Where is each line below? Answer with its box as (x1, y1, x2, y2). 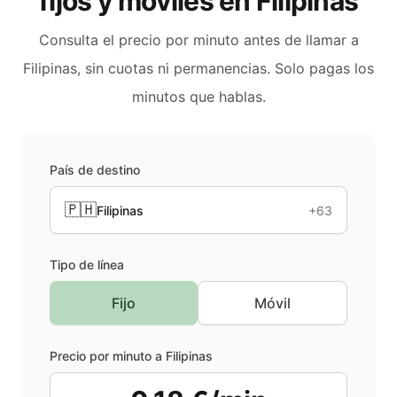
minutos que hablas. (131, 88, 266, 105)
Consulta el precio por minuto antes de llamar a (38, 31, 359, 49)
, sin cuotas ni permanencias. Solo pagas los (77, 59, 374, 77)
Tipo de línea (50, 257, 124, 272)
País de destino (50, 162, 140, 177)
